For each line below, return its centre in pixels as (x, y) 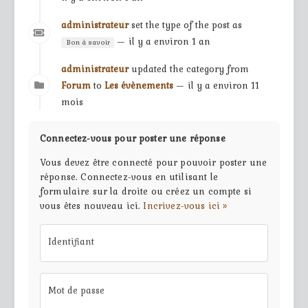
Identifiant (71, 242)
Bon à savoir (88, 43)
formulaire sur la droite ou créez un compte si (146, 191)
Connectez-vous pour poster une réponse (133, 139)
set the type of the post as (187, 25)
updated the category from (190, 69)
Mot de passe (76, 290)
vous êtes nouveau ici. (92, 206)
